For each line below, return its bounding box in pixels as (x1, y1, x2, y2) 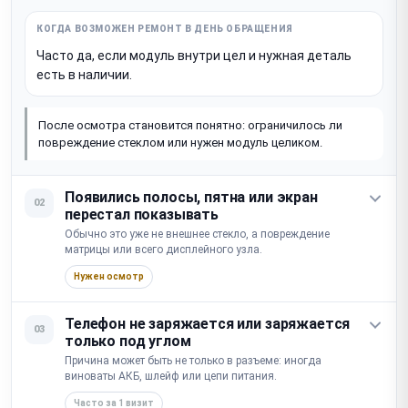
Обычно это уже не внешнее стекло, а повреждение (65, 227, 330, 240)
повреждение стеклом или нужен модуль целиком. (38, 135, 322, 149)
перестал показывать (65, 205, 219, 223)
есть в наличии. (36, 66, 132, 82)
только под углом (65, 331, 191, 350)
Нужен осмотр (74, 271, 144, 281)
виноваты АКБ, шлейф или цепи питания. (65, 369, 277, 382)
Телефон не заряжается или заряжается (65, 314, 351, 332)
